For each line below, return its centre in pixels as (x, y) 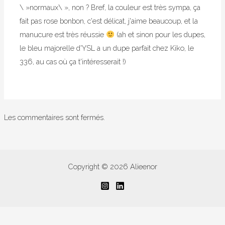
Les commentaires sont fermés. (54, 117)
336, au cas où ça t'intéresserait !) (73, 61)
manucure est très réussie (63, 34)
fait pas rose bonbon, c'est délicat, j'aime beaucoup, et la (109, 21)
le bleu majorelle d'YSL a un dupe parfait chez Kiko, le (107, 48)
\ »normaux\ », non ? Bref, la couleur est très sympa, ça (110, 7)
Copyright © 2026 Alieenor (113, 166)
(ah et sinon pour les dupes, (160, 34)
